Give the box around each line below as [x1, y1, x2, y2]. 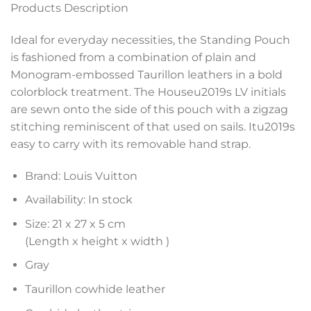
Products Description [10, 1, 128, 15]
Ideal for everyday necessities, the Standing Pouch [10, 33, 290, 47]
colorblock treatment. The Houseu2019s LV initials [10, 85, 286, 99]
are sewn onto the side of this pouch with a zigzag [10, 102, 288, 116]
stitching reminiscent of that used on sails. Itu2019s [10, 119, 295, 133]
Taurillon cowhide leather [24, 283, 165, 296]
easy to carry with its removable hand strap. [10, 137, 251, 151]
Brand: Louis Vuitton [24, 169, 137, 183]
